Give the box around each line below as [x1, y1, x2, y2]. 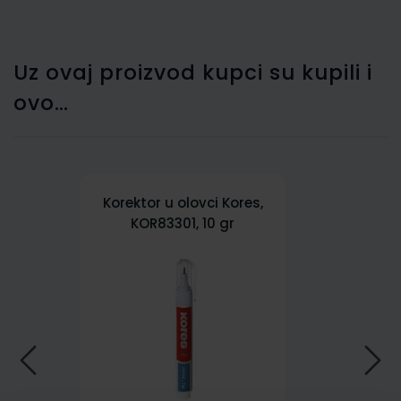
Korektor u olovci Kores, [102, 192, 263, 212]
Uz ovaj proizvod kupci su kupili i [13, 57, 372, 87]
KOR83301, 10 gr [131, 213, 235, 233]
